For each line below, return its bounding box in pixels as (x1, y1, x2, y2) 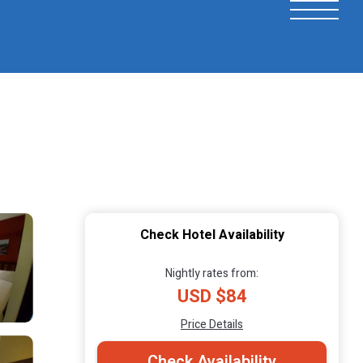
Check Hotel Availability (139, 224, 284, 245)
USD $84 (177, 283, 247, 310)
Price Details (181, 315, 243, 333)
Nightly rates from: (165, 264, 258, 282)
